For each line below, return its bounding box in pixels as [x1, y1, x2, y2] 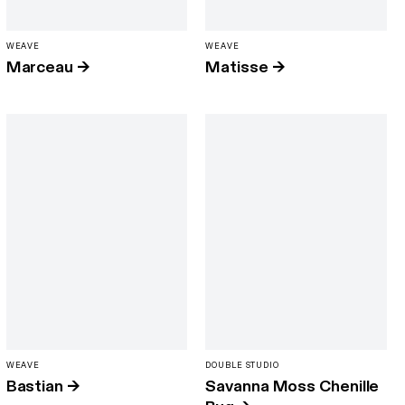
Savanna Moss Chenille [205, 375, 380, 397]
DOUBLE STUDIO [205, 359, 279, 371]
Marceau [5, 56, 73, 78]
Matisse [205, 56, 268, 78]
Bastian [5, 375, 63, 397]
